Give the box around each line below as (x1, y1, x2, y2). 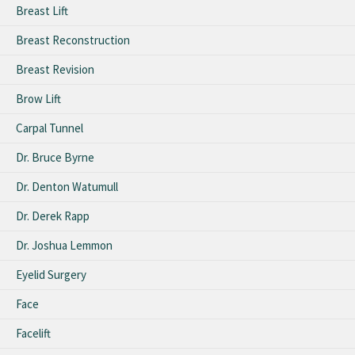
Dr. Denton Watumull (16, 179, 118, 195)
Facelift (16, 326, 51, 342)
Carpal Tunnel (16, 120, 83, 136)
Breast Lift (16, 3, 68, 19)
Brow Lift (16, 91, 61, 107)
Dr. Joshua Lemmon (16, 238, 113, 254)
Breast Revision (16, 62, 94, 78)
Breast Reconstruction (16, 32, 130, 48)
